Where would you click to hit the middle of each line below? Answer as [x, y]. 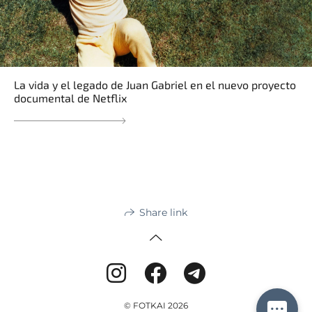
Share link [163, 212]
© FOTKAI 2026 [156, 305]
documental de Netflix [70, 98]
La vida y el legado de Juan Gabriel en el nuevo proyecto [155, 85]
